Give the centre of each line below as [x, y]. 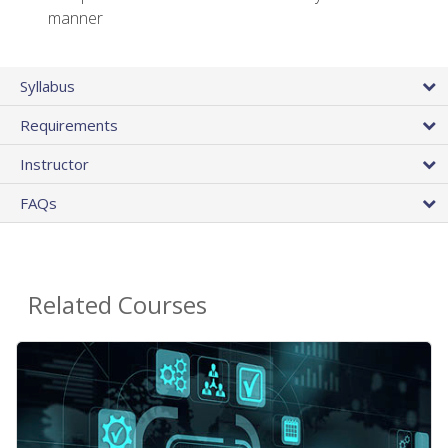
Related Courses [117, 304]
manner [75, 18]
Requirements [69, 124]
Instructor [54, 163]
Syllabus [47, 85]
